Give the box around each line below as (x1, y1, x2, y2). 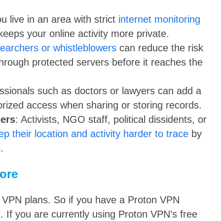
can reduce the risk (116, 42, 203, 53)
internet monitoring (118, 13, 200, 25)
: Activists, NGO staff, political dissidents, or (15, 113, 207, 125)
